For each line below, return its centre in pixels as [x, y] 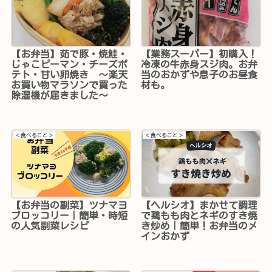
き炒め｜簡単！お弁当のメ [199, 226]
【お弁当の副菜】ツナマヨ [70, 205]
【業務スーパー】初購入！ [199, 54]
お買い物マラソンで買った [70, 85]
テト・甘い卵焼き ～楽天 [70, 75]
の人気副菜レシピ [50, 226]
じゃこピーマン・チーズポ [70, 65]
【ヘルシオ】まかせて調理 [199, 205]
